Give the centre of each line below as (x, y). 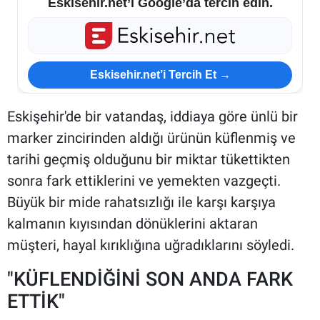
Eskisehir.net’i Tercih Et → (160, 75)
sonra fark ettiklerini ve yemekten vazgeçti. (144, 180)
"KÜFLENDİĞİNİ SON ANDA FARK (150, 279)
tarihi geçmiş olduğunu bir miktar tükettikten (149, 159)
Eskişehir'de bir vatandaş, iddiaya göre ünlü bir (152, 116)
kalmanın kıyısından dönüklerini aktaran (132, 223)
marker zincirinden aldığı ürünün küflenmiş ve (151, 137)
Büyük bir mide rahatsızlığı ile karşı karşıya (141, 202)
